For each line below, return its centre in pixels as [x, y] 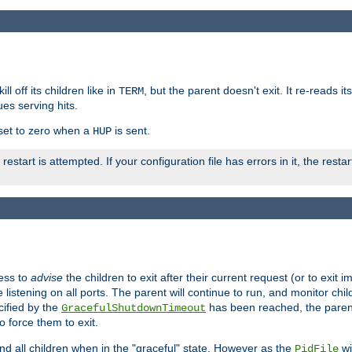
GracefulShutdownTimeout [134, 308]
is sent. [131, 130]
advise [47, 278]
